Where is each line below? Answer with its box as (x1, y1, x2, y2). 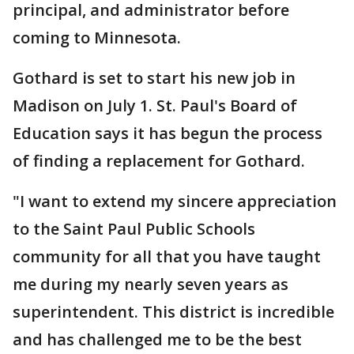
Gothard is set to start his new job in (13, 67, 296, 88)
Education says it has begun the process (13, 122, 322, 144)
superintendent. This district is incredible (13, 301, 334, 322)
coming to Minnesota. (13, 27, 181, 48)
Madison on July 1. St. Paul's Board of (13, 95, 297, 116)
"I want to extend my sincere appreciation (13, 190, 337, 212)
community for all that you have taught (13, 246, 321, 267)
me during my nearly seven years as (13, 273, 288, 295)
